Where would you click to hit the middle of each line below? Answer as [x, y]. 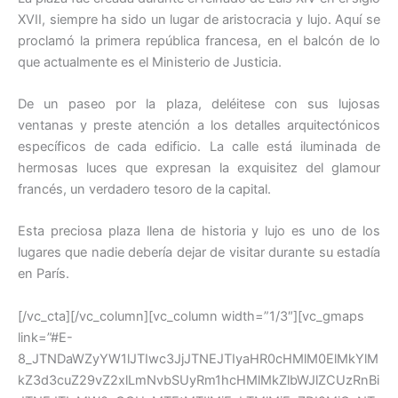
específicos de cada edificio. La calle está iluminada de [199, 146]
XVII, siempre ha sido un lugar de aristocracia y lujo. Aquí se [199, 19]
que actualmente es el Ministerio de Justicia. [150, 62]
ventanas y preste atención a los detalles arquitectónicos [199, 125]
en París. [44, 274]
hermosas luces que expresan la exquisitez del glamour [199, 167]
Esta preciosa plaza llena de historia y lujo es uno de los [199, 231]
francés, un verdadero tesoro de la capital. [144, 189]
